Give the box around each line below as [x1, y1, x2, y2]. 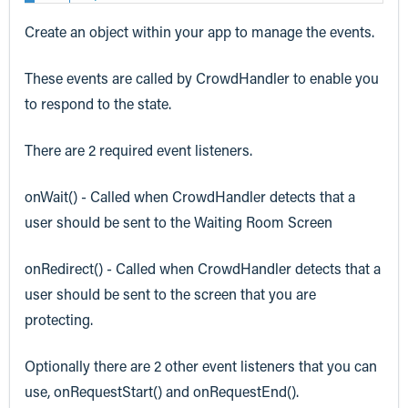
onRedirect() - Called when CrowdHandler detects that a [25, 259, 381, 279]
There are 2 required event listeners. [25, 139, 252, 159]
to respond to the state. [25, 93, 171, 113]
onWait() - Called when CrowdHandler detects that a [25, 187, 355, 207]
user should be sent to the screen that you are [25, 284, 316, 304]
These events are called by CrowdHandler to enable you [25, 67, 379, 87]
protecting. [25, 310, 93, 330]
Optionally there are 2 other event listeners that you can [25, 356, 377, 376]
